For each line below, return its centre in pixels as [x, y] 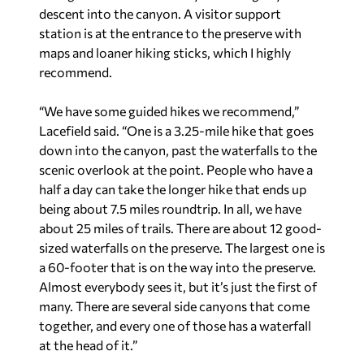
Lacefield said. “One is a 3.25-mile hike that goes [176, 130]
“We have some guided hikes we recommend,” [169, 111]
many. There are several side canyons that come [174, 306]
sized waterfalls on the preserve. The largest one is [182, 247]
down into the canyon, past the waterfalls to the [178, 150]
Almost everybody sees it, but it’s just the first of [178, 286]
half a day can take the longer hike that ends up [173, 189]
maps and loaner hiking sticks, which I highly [165, 52]
